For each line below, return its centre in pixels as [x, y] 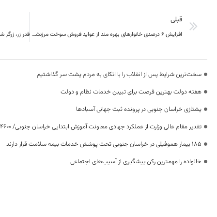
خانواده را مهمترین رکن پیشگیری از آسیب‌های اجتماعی [136, 162]
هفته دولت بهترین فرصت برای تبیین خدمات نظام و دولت [131, 92]
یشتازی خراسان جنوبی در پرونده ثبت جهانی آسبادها [139, 109]
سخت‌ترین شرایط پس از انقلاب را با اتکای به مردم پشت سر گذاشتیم [119, 74]
